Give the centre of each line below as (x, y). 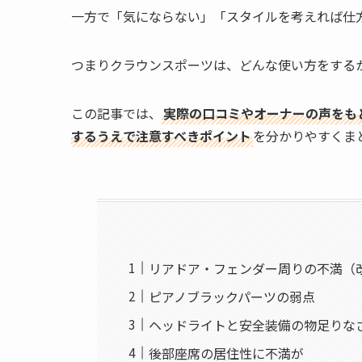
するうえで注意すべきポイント (161, 136)
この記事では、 (116, 114)
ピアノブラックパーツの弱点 (232, 296)
